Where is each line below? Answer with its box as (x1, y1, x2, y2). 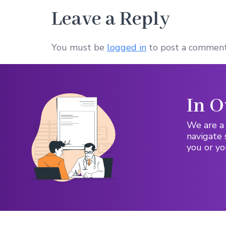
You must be (51, 41, 107, 53)
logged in (107, 41, 146, 53)
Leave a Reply (51, 7, 170, 32)
